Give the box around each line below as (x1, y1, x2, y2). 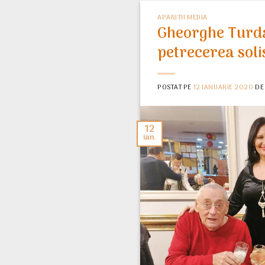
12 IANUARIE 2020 (193, 82, 254, 93)
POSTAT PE (157, 82, 193, 93)
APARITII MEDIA (157, 12, 208, 23)
